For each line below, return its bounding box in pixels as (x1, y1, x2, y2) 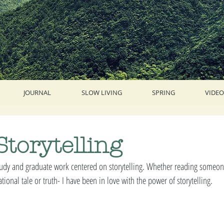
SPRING (152, 88, 175, 97)
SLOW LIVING (81, 88, 122, 97)
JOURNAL (23, 88, 51, 97)
